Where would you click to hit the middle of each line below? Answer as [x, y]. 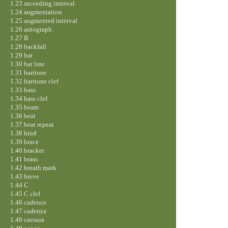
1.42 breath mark [33, 167]
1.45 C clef [25, 193]
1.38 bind [23, 133]
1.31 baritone [28, 72]
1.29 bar [21, 55]
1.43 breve [24, 176]
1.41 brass [24, 159]
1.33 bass [23, 90]
